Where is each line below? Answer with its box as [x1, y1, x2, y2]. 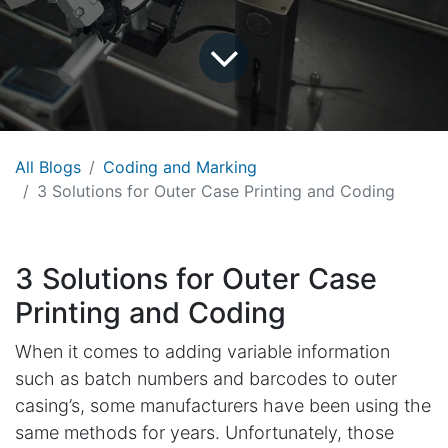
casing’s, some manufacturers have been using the [15, 394, 431, 416]
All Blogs [15, 156, 81, 177]
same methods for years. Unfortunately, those [15, 421, 394, 443]
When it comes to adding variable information [15, 340, 390, 362]
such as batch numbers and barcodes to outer [15, 367, 397, 389]
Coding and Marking [103, 156, 257, 177]
